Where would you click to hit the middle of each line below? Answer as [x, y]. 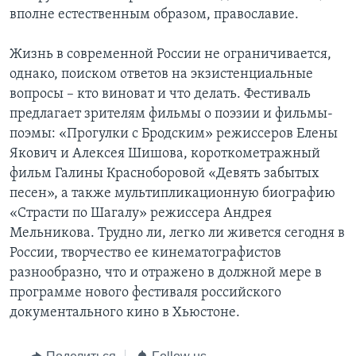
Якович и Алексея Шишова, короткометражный [165, 153]
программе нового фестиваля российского [145, 292]
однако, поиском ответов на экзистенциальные [161, 74]
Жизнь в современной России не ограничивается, [170, 54]
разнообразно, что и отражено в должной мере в [166, 273]
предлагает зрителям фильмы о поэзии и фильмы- [171, 114]
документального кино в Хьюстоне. [125, 312]
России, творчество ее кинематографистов [145, 253]
